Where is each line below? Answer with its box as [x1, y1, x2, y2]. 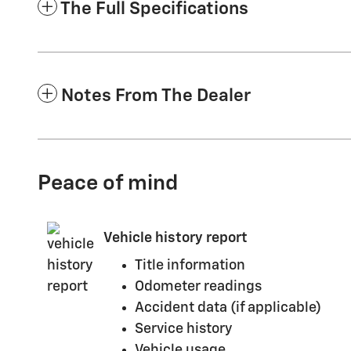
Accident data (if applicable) [135, 300, 321, 315]
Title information [135, 258, 245, 273]
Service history [135, 321, 232, 336]
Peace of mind [38, 172, 178, 194]
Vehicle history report [103, 231, 248, 245]
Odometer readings [135, 279, 262, 294]
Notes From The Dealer [61, 86, 251, 105]
